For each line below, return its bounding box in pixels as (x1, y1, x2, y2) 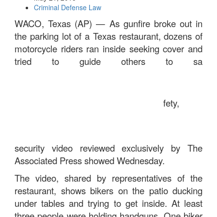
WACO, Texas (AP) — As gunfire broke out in (15, 17, 202, 30)
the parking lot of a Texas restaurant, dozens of (15, 30, 202, 42)
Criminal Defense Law (34, 2, 101, 12)
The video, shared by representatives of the (15, 171, 202, 184)
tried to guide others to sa (15, 55, 202, 67)
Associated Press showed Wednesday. (15, 154, 165, 167)
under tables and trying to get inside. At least (15, 197, 202, 209)
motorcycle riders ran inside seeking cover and (15, 42, 202, 55)
